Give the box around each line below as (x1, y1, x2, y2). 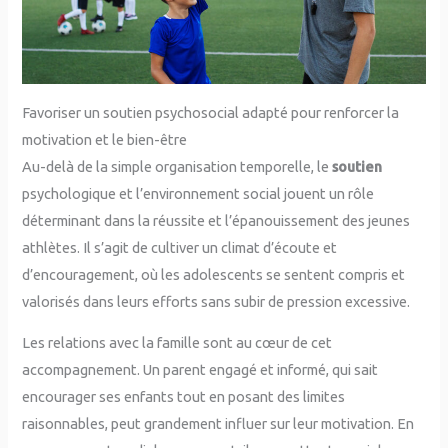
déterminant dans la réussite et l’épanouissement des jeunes (22, 211, 411, 229)
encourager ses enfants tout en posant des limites (22, 388, 346, 406)
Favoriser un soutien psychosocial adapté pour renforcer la (22, 103, 400, 121)
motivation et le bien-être (22, 130, 188, 148)
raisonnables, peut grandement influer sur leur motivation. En (22, 415, 415, 433)
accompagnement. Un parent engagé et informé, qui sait (22, 361, 379, 379)
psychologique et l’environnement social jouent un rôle (22, 184, 375, 202)
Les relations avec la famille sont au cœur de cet (22, 334, 333, 352)
